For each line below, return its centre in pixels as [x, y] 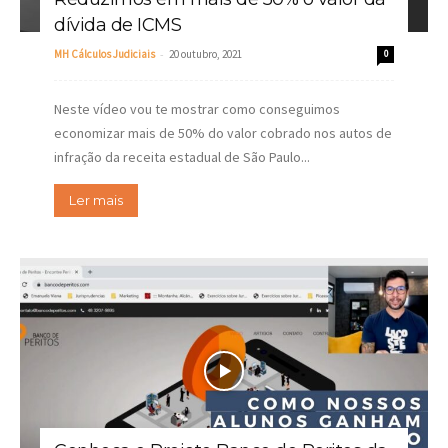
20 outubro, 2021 [205, 54]
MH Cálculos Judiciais [104, 54]
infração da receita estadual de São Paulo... [182, 157]
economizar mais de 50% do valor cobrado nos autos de [223, 133]
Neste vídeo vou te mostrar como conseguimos [197, 109]
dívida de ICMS [117, 25]
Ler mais [96, 200]
